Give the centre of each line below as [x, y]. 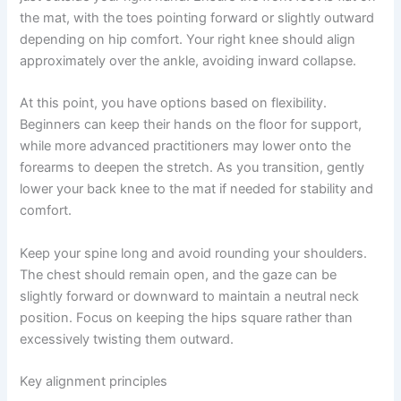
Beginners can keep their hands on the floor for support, [191, 125]
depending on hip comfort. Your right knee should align [188, 39]
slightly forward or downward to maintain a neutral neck [190, 296]
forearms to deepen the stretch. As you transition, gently [192, 168]
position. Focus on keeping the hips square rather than [187, 317]
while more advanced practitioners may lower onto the [186, 146]
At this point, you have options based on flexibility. [174, 103]
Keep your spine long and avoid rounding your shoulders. [194, 253]
